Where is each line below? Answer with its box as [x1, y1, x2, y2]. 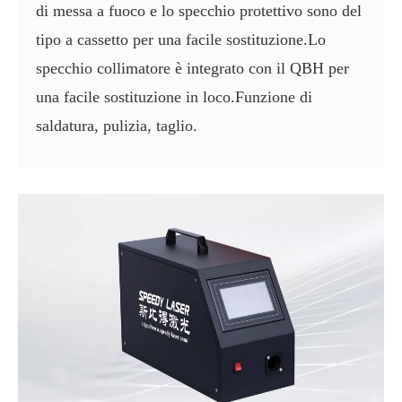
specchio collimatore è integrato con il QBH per [36, 58, 349, 77]
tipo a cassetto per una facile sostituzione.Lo [36, 30, 326, 48]
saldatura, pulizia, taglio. [36, 116, 197, 135]
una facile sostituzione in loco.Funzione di [36, 87, 312, 106]
